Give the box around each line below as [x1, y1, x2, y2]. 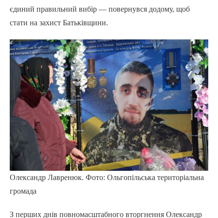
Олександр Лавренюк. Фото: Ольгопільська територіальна [10, 173, 204, 182]
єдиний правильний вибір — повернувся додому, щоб [10, 5, 190, 14]
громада [10, 187, 36, 196]
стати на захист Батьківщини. [10, 18, 108, 27]
